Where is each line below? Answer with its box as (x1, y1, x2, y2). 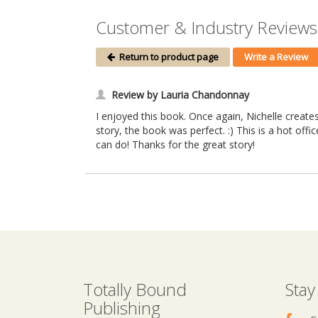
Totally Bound (83, 278, 187, 302)
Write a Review (244, 50, 308, 64)
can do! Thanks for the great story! (96, 138, 255, 152)
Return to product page (115, 50, 219, 64)
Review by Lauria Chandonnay (111, 88, 249, 102)
